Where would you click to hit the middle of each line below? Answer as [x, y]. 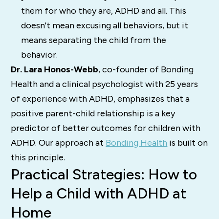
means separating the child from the [93, 40]
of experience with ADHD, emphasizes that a [100, 99]
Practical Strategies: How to [104, 174]
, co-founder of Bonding [146, 69]
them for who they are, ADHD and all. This [103, 11]
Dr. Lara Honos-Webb [55, 69]
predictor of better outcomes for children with [106, 128]
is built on [188, 142]
